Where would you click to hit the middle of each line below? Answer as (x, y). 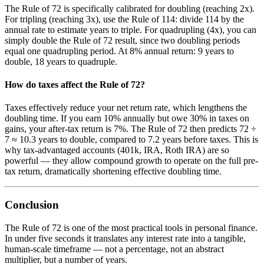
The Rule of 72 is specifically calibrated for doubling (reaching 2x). (130, 8)
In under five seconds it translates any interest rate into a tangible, (125, 238)
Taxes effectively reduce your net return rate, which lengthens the (126, 108)
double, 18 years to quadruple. (61, 61)
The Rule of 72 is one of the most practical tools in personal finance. (131, 227)
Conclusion (32, 204)
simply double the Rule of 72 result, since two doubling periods (122, 40)
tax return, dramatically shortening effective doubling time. (113, 171)
